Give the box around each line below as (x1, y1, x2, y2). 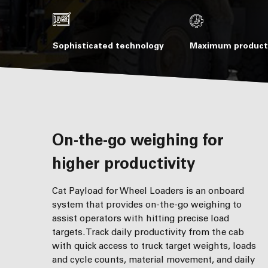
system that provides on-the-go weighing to (52, 199, 242, 210)
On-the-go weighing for (52, 131, 64, 150)
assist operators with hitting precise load (52, 213, 229, 224)
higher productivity (52, 154, 195, 173)
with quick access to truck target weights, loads (52, 240, 256, 251)
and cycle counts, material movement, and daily (52, 254, 255, 265)
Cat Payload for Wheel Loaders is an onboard (52, 185, 244, 196)
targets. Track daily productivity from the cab (52, 227, 244, 237)
